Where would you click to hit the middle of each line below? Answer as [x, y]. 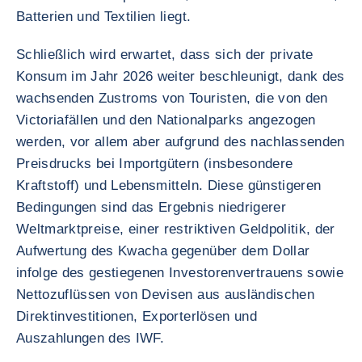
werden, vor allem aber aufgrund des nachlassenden [181, 142]
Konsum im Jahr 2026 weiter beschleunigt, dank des [181, 76]
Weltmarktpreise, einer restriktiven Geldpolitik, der [176, 229]
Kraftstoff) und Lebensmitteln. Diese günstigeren [169, 185]
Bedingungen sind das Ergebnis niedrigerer [151, 207]
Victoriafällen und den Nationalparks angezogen [166, 120]
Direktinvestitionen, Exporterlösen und [137, 316]
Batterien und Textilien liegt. [104, 17]
